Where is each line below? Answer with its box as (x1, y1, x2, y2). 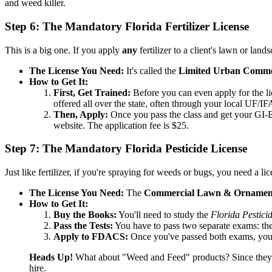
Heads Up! (29, 252, 73, 263)
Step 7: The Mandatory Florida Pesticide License (5, 142, 247, 155)
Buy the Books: (53, 209, 117, 220)
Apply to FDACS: (53, 231, 128, 242)
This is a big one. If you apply (5, 44, 122, 55)
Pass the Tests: (53, 220, 113, 231)
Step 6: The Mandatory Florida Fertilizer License (5, 19, 249, 33)
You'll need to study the (117, 209, 211, 220)
